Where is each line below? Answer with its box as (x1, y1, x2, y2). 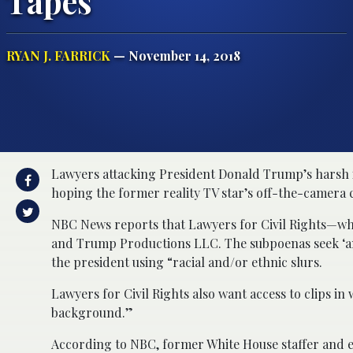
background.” (51, 303, 133, 321)
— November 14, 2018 (110, 46, 240, 64)
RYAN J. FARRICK (6, 46, 110, 64)
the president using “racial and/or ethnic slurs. (51, 253, 322, 270)
